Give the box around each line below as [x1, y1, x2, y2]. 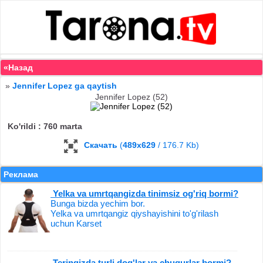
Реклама [4, 169, 38, 179]
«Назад [4, 62, 33, 72]
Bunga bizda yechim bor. [50, 198, 145, 208]
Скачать [84, 140, 117, 150]
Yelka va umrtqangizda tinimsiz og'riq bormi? [50, 188, 238, 198]
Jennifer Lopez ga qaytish [12, 80, 117, 90]
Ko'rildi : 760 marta [8, 121, 82, 131]
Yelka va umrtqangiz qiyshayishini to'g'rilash [50, 208, 218, 218]
